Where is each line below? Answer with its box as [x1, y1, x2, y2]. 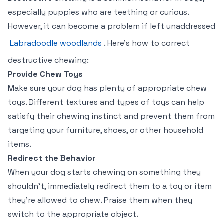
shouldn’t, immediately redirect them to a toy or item [8, 181, 212, 191]
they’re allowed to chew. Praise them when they [8, 195, 192, 205]
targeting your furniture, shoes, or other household [8, 125, 203, 135]
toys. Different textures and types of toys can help [8, 97, 204, 107]
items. [8, 139, 31, 149]
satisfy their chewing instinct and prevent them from [8, 111, 215, 121]
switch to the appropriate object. [8, 209, 138, 219]
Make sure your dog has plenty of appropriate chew [8, 83, 207, 93]
